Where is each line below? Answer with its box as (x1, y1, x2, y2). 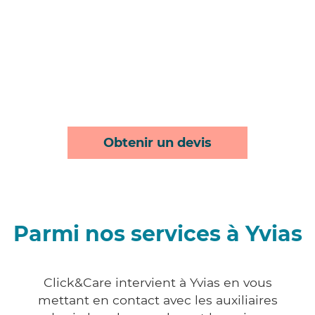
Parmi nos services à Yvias (13, 221, 302, 247)
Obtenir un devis (103, 135, 212, 151)
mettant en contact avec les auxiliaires (37, 292, 278, 308)
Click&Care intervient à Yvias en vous (43, 275, 272, 290)
